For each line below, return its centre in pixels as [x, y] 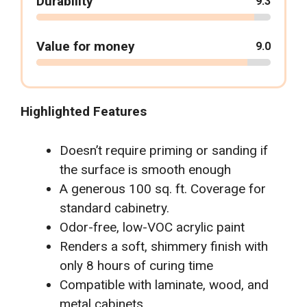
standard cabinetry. [114, 208]
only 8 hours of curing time [136, 265]
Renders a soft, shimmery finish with [164, 246]
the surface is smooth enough [145, 169]
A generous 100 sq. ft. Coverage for [163, 188]
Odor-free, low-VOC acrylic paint [152, 227]
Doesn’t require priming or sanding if [164, 150]
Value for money [86, 47]
